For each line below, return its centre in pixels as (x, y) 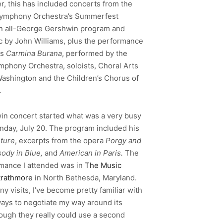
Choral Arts (118, 66)
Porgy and (122, 140)
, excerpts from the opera (59, 140)
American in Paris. (92, 153)
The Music (103, 165)
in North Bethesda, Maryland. (85, 177)
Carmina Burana (34, 54)
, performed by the (95, 54)
